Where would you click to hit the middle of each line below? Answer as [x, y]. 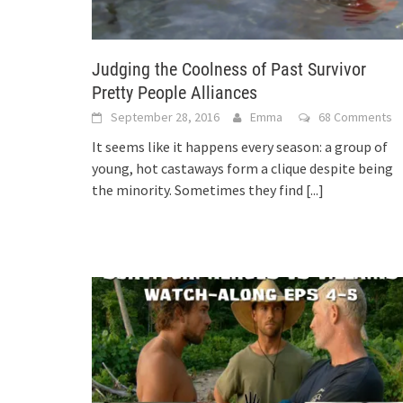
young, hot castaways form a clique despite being [242, 169]
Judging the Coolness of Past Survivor [229, 70]
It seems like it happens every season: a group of [240, 147]
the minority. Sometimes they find [199, 190]
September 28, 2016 [165, 117]
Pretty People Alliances [175, 93]
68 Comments [355, 117]
